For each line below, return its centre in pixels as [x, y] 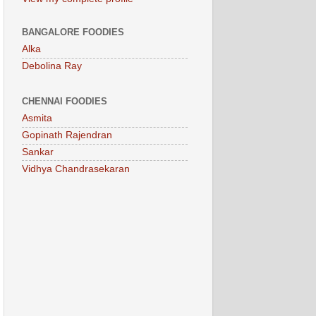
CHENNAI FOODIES [65, 101]
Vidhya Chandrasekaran [76, 169]
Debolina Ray [52, 66]
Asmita [37, 119]
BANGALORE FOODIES [73, 32]
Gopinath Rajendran [67, 135]
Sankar [38, 152]
